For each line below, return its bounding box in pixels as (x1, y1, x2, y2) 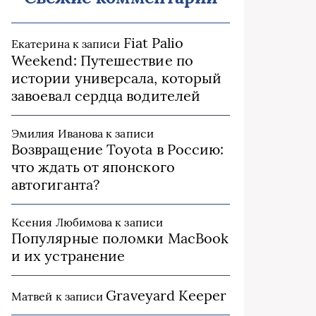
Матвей (11, 289, 53, 303)
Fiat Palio (123, 34, 184, 51)
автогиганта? (11, 176, 99, 193)
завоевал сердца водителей (11, 87, 201, 104)
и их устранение (11, 247, 126, 265)
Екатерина (11, 37, 70, 51)
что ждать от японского (11, 158, 175, 176)
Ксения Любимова (11, 215, 113, 229)
